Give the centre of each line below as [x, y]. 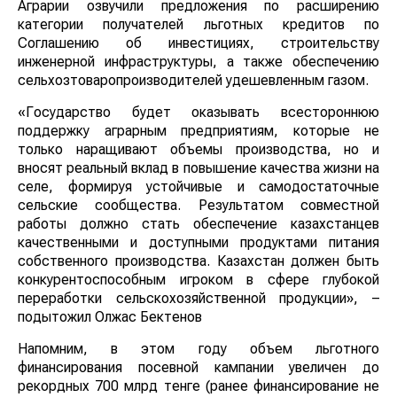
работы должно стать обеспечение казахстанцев [198, 223]
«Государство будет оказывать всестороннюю [198, 112]
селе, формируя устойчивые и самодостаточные [198, 186]
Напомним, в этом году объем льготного [198, 348]
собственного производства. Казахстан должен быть [198, 261]
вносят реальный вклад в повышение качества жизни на [198, 167]
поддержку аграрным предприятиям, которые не [198, 130]
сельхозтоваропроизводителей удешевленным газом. [193, 80]
